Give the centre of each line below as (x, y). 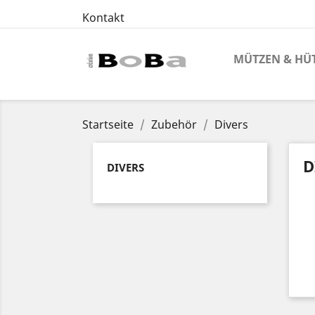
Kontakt (103, 18)
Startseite (108, 124)
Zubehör (174, 124)
